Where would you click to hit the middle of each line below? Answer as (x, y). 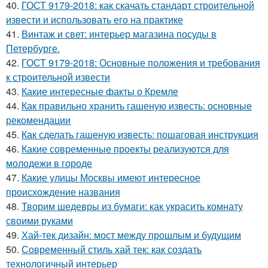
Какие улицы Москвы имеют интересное (111, 177)
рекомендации (38, 120)
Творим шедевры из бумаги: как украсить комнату (132, 206)
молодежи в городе (49, 163)
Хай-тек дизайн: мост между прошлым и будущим (131, 235)
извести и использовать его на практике (95, 19)
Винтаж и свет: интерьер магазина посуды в (119, 34)
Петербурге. (33, 48)
